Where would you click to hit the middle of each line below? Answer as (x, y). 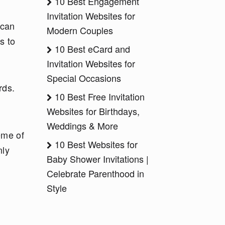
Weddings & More (82, 126)
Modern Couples (80, 30)
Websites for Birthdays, (93, 111)
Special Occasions (84, 78)
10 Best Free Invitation (98, 96)
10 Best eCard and (91, 49)
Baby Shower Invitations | (98, 159)
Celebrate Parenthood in (95, 173)
